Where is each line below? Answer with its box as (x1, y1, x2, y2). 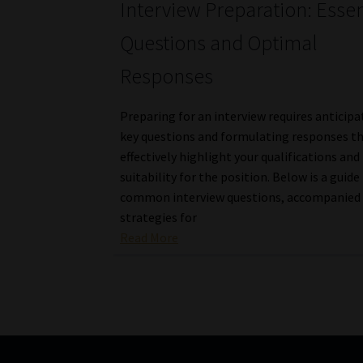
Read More (120, 228, 179, 246)
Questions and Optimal (120, 29, 318, 56)
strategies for (120, 208, 198, 225)
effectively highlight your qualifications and (120, 147, 361, 164)
